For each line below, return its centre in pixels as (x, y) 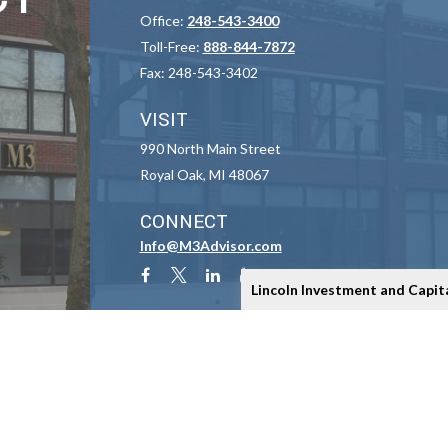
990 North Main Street (210, 148)
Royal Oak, (172, 174)
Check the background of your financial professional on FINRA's (168, 425)
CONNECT (183, 222)
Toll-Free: (171, 46)
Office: (163, 20)
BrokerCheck (366, 425)
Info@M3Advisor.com (210, 245)
